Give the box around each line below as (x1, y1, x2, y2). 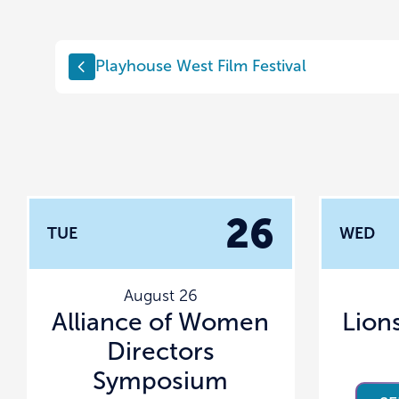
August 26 (123, 286, 198, 305)
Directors (106, 337, 215, 365)
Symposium (93, 366, 229, 395)
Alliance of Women (52, 307, 270, 336)
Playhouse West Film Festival (95, 57, 306, 76)
